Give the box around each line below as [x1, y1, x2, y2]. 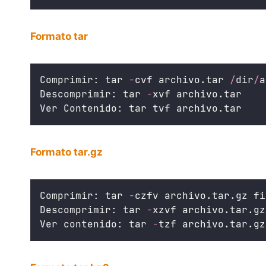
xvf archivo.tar [153, 87, 242, 100]
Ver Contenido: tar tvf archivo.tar [40, 102, 242, 115]
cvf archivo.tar [135, 73, 230, 86]
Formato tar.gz [30, 145, 103, 158]
